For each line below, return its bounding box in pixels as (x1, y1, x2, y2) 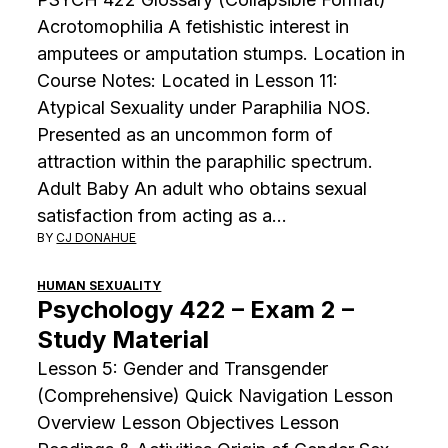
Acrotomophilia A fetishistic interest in (37, 15, 350, 37)
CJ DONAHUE (56, 229, 137, 245)
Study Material (37, 324, 210, 354)
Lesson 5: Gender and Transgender (37, 357, 329, 379)
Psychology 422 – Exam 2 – (37, 294, 355, 324)
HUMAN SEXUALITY (37, 277, 162, 293)
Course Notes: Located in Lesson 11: (37, 69, 339, 91)
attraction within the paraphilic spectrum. (37, 150, 374, 172)
